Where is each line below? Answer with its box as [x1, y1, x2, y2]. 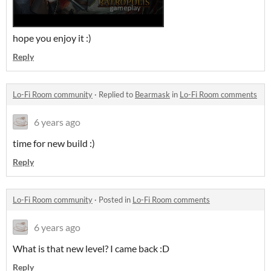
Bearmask [135, 89, 170, 99]
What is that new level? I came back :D [13, 242, 169, 254]
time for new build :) [13, 137, 95, 149]
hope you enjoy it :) [13, 31, 91, 44]
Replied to [99, 89, 135, 99]
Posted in [99, 194, 132, 204]
